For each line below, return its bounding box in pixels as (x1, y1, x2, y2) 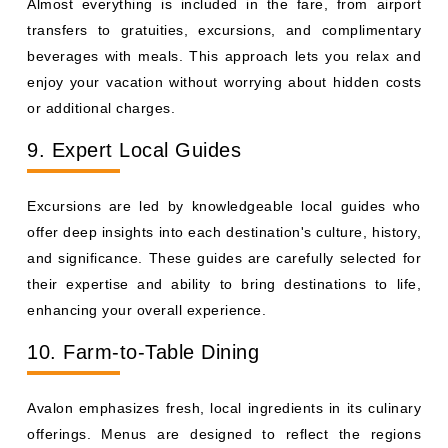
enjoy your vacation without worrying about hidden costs (27, 74, 421, 90)
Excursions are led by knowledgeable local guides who (27, 198, 421, 214)
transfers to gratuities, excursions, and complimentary (27, 22, 421, 38)
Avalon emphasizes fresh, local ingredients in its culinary (27, 400, 421, 416)
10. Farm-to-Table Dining (27, 341, 259, 363)
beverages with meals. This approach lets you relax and (27, 48, 421, 64)
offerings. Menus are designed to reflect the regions (27, 426, 421, 442)
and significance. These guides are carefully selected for (27, 250, 421, 266)
